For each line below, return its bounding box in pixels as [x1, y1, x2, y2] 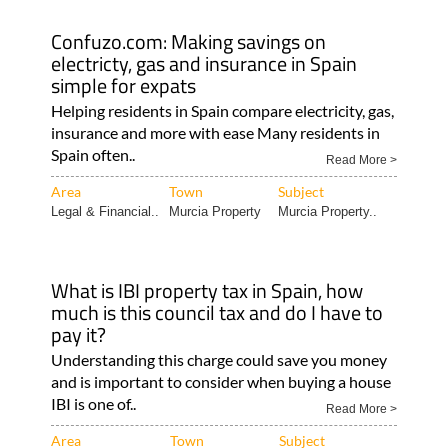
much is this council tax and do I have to [50, 296, 383, 328]
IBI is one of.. [50, 393, 136, 413]
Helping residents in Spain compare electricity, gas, [50, 100, 394, 120]
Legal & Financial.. [50, 203, 159, 219]
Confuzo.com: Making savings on [50, 25, 326, 57]
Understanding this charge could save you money [50, 349, 387, 369]
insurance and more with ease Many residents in [50, 122, 380, 142]
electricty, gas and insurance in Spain [50, 47, 357, 79]
